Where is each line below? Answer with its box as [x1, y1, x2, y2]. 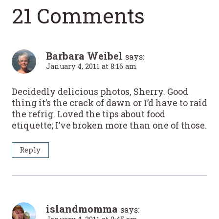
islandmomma [46, 202, 118, 216]
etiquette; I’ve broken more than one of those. [12, 119, 207, 131]
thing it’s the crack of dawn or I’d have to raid [12, 96, 207, 109]
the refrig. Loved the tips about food [12, 108, 165, 120]
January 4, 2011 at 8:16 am [46, 62, 136, 71]
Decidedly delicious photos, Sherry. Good [12, 85, 188, 97]
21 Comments [12, 2, 145, 29]
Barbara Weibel [46, 49, 123, 63]
